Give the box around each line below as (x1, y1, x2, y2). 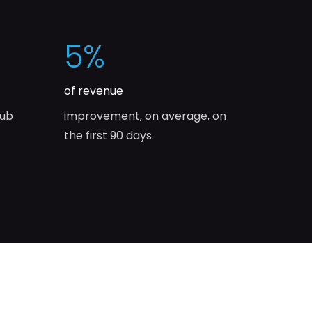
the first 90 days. (64, 127, 154, 144)
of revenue (64, 83, 123, 100)
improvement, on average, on (64, 108, 226, 125)
